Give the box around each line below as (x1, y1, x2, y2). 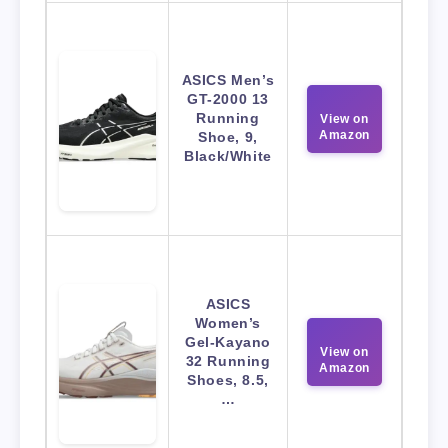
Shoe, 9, (198, 129, 258, 146)
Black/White (184, 148, 272, 165)
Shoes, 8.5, (187, 372, 269, 389)
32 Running (185, 353, 271, 370)
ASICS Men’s (181, 72, 275, 89)
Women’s (194, 315, 262, 332)
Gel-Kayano (185, 334, 271, 351)
